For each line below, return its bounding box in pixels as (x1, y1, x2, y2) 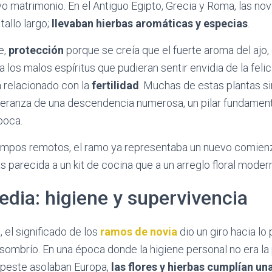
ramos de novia (100, 225, 177, 238)
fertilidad (92, 79, 139, 92)
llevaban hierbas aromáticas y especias (52, 17, 248, 30)
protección (8, 44, 64, 56)
